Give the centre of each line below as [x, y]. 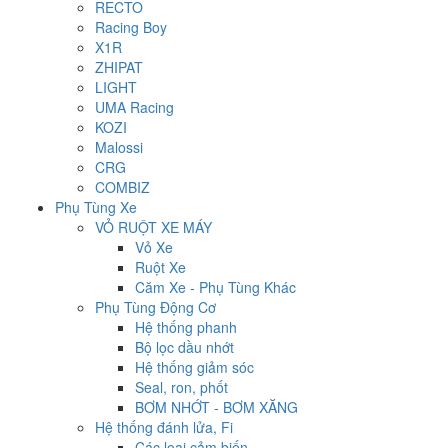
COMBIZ [122, 187]
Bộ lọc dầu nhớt [184, 347]
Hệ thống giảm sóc [194, 367]
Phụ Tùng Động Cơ [155, 307]
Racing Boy [131, 27]
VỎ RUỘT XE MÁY [153, 227]
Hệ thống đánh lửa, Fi [164, 427]
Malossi [119, 147]
